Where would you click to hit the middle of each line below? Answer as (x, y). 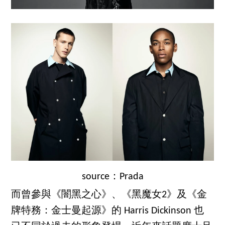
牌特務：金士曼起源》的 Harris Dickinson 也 (108, 211)
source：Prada (113, 177)
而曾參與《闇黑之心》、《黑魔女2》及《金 (109, 195)
